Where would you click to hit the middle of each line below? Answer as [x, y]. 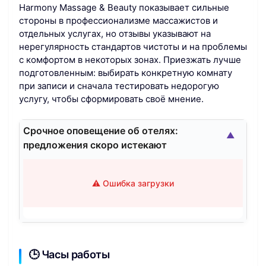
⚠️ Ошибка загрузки [133, 183]
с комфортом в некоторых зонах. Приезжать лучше [130, 60]
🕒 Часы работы [69, 254]
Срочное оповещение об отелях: [101, 130]
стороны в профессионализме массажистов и [118, 21]
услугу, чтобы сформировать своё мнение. [111, 99]
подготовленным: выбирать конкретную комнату [126, 73]
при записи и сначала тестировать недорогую [119, 86]
